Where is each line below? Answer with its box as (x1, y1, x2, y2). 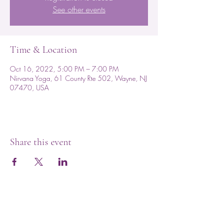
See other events (52, 4, 106, 15)
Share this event (10, 136, 72, 148)
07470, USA (10, 83, 49, 92)
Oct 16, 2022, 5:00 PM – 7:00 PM (10, 64, 119, 74)
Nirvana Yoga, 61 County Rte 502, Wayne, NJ (10, 74, 147, 83)
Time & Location (10, 44, 77, 56)
